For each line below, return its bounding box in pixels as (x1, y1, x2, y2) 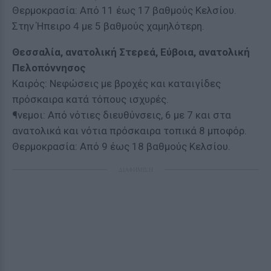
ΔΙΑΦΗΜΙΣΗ (118, 165, 153, 174)
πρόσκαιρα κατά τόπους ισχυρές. (12, 93, 169, 105)
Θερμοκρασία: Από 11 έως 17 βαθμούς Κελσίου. (12, 4, 237, 16)
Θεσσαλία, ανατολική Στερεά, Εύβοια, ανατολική (12, 46, 250, 58)
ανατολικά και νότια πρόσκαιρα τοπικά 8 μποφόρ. (12, 125, 247, 137)
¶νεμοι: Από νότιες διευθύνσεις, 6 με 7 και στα (12, 109, 231, 121)
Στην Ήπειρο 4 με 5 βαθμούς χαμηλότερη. (12, 20, 204, 32)
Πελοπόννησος (12, 62, 86, 74)
